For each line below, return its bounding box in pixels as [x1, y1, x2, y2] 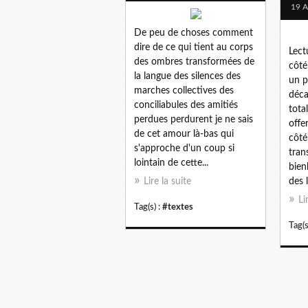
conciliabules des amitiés [134, 100, 238, 110]
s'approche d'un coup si [134, 143, 234, 153]
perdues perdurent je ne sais [134, 114, 253, 124]
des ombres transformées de [134, 56, 254, 67]
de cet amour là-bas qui [134, 129, 234, 139]
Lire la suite [144, 176, 191, 186]
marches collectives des [134, 85, 234, 96]
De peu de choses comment [134, 27, 253, 38]
